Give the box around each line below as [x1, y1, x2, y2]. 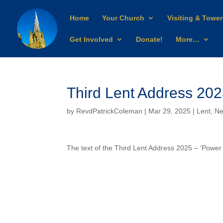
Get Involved [70, 35, 113, 43]
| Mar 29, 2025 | [142, 107, 197, 115]
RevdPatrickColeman [76, 107, 143, 115]
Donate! [136, 35, 163, 43]
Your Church [102, 14, 144, 22]
